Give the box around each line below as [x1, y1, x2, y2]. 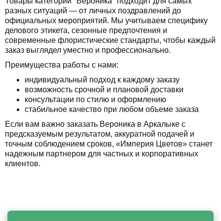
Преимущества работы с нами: [5, 60, 118, 69]
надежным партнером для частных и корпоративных [5, 149, 198, 158]
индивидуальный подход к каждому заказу [25, 75, 180, 84]
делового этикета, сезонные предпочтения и [5, 26, 167, 35]
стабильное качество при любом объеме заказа [25, 105, 199, 113]
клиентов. [5, 159, 40, 168]
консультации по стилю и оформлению [25, 95, 166, 104]
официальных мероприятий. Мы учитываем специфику [5, 16, 208, 25]
